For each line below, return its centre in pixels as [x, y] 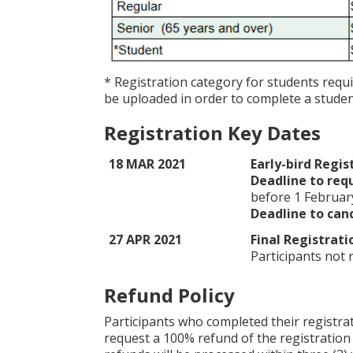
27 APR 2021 [145, 240]
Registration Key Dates [212, 133]
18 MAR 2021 [147, 164]
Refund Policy [169, 295]
